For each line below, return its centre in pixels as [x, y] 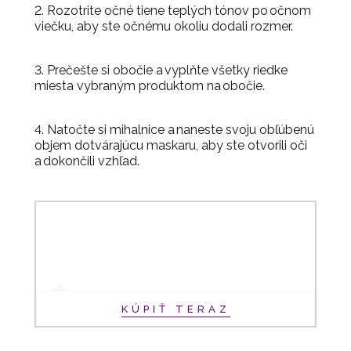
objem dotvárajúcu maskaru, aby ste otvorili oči [171, 145]
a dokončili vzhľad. [87, 161]
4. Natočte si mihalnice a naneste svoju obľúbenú [174, 129]
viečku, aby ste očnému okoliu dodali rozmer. [164, 26]
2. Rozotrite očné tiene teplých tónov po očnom [173, 10]
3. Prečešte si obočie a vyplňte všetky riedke [161, 70]
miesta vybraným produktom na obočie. [150, 85]
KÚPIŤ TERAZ [175, 309]
